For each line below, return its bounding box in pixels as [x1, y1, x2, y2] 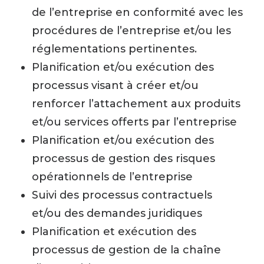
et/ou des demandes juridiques [32, 207, 202, 220]
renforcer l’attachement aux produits [32, 97, 240, 110]
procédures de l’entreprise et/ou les [32, 24, 231, 37]
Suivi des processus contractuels [32, 189, 212, 202]
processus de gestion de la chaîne [32, 243, 221, 256]
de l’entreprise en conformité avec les [32, 6, 243, 19]
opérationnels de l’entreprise [32, 170, 193, 183]
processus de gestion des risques [32, 152, 215, 165]
